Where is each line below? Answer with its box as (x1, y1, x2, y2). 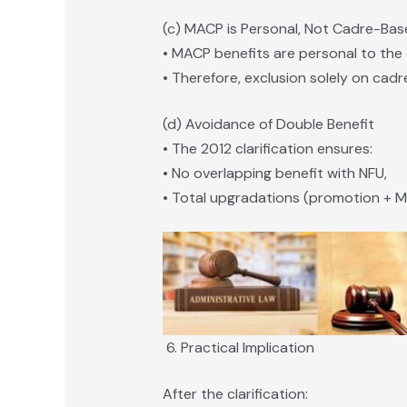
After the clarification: (162, 384, 308, 404)
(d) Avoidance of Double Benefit (162, 114, 374, 134)
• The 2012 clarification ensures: (162, 139, 372, 159)
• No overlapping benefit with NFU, (162, 164, 387, 184)
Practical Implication (180, 338, 314, 358)
